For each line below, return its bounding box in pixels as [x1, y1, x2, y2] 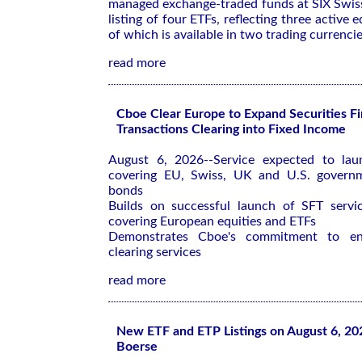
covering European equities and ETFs [108, 215, 316, 228]
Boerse [116, 340, 158, 353]
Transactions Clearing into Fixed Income [116, 123, 346, 136]
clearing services [108, 246, 201, 259]
